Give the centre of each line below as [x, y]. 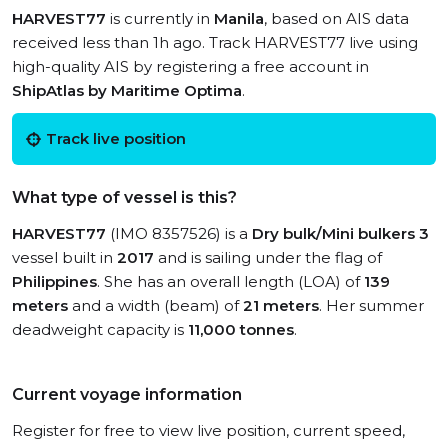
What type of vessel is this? [124, 197]
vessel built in [64, 257]
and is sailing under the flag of [268, 257]
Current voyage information [127, 394]
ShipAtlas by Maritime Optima [127, 90]
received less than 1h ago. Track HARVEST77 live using [215, 42]
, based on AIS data [336, 18]
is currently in [160, 18]
